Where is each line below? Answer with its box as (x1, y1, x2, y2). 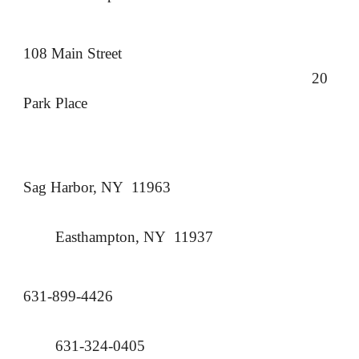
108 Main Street (23, 45, 123, 62)
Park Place (23, 95, 88, 111)
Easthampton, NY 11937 (55, 228, 214, 245)
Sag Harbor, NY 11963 (23, 179, 171, 196)
